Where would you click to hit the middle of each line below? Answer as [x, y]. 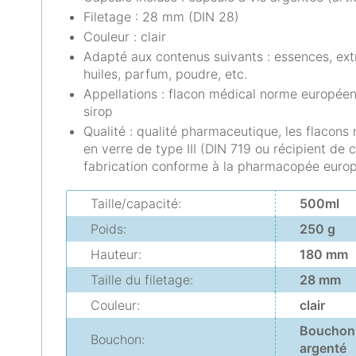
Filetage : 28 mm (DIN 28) [161, 17]
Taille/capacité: [136, 203]
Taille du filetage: [142, 280]
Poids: [108, 229]
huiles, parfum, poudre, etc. [165, 74]
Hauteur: [116, 254]
